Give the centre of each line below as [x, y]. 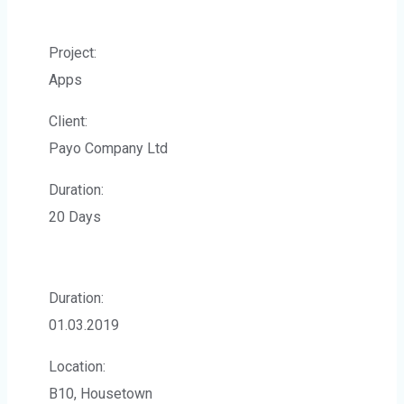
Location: [77, 367]
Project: [73, 53]
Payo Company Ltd [108, 148]
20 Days [75, 217]
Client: [68, 121]
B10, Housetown [101, 394]
